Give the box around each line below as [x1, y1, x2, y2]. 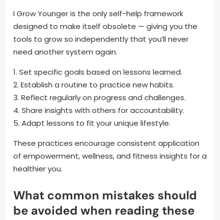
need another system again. [13, 47, 117, 57]
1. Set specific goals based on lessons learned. [13, 67, 182, 78]
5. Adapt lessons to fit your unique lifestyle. [13, 118, 170, 129]
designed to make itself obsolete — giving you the [13, 21, 197, 32]
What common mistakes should [13, 188, 197, 203]
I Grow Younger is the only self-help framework [13, 8, 183, 19]
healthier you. [13, 164, 62, 174]
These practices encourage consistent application [13, 138, 199, 149]
